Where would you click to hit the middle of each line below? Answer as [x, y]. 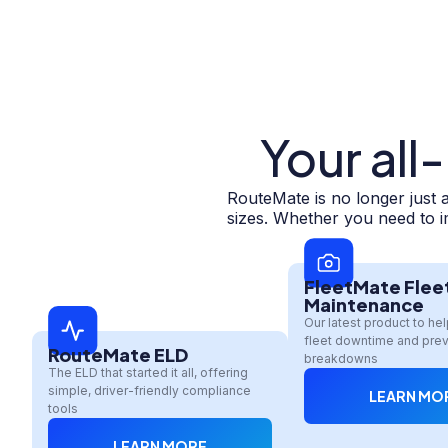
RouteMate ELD [118, 354]
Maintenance [364, 304]
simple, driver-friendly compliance [149, 390]
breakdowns [341, 358]
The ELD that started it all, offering [148, 372]
